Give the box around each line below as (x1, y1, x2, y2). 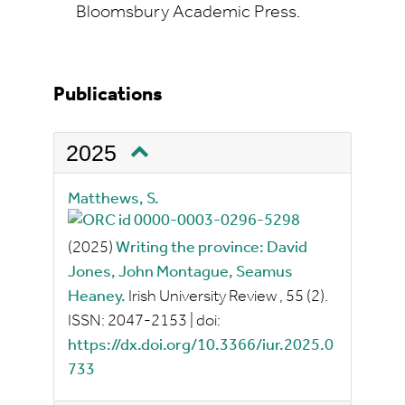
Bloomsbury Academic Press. (76, 4, 300, 22)
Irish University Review (128, 288, 277, 306)
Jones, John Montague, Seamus (68, 264, 293, 282)
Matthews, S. (68, 191, 159, 208)
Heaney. (68, 288, 126, 306)
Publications (53, 85, 163, 106)
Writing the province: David (116, 240, 307, 258)
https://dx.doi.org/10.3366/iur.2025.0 (68, 337, 334, 355)
